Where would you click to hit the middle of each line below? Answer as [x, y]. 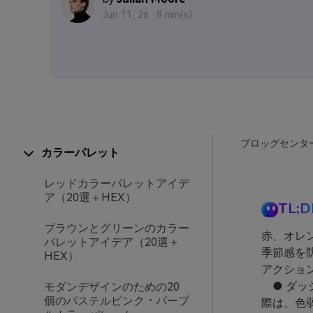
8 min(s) [174, 15]
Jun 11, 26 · [130, 15]
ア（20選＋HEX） [90, 197]
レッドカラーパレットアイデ [117, 183]
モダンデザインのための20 [112, 287]
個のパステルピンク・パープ [117, 301]
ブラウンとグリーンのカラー [117, 228]
